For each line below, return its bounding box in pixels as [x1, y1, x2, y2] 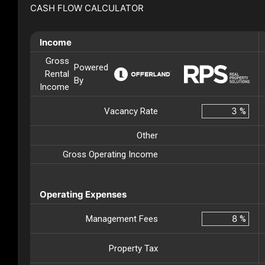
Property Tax [109, 243, 158, 254]
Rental [45, 69, 69, 80]
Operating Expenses [40, 189, 127, 201]
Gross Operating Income [63, 149, 158, 160]
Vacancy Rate [104, 105, 158, 117]
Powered [74, 62, 108, 73]
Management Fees [86, 213, 158, 224]
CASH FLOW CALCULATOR [30, 2, 144, 14]
